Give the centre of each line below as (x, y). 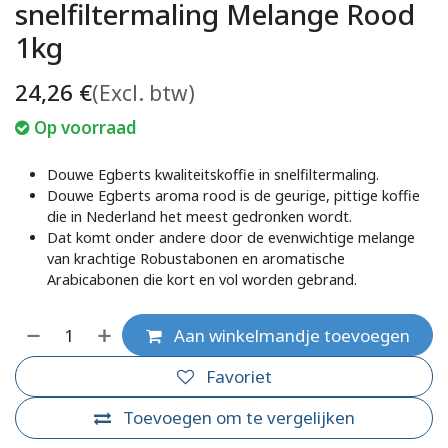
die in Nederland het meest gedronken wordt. (199, 217)
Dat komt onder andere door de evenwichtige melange (231, 238)
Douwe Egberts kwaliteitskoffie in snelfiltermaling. (213, 175)
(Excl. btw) (143, 93)
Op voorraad (85, 128)
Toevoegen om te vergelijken (238, 418)
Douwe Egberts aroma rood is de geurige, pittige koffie (233, 196)
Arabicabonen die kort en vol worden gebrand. (202, 280)
